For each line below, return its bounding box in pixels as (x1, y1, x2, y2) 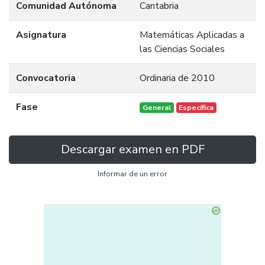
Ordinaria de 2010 (140, 72, 215, 85)
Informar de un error (98, 169, 167, 179)
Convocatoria (16, 72, 76, 85)
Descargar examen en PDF (60, 141, 205, 157)
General (142, 103, 171, 112)
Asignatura (16, 28, 66, 41)
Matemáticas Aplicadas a (140, 28, 244, 41)
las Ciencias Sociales (140, 43, 225, 56)
